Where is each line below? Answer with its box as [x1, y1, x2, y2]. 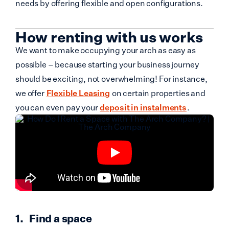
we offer [15, 88, 46, 99]
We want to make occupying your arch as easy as [15, 45, 196, 56]
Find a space [29, 212, 92, 225]
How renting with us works [15, 28, 203, 47]
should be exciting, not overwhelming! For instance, [15, 74, 208, 84]
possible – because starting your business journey [15, 59, 200, 70]
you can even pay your [15, 102, 100, 113]
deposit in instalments [100, 102, 187, 113]
